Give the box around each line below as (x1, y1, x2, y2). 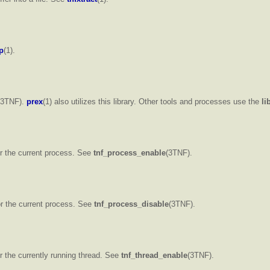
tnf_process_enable (93, 148, 166, 157)
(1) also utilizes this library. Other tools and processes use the (43, 96, 262, 106)
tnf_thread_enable (121, 250, 187, 260)
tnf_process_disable (94, 199, 169, 209)
